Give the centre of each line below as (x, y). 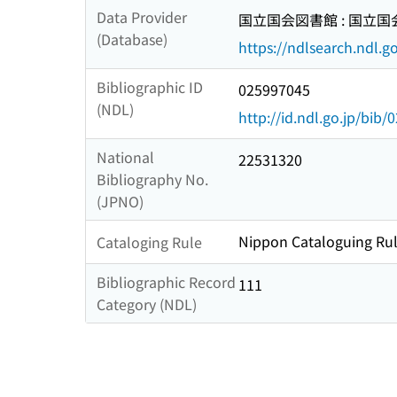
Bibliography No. (152, 179)
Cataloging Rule (149, 241)
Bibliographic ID (150, 87)
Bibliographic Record (166, 282)
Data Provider (142, 17)
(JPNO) (120, 202)
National (125, 157)
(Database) (132, 39)
